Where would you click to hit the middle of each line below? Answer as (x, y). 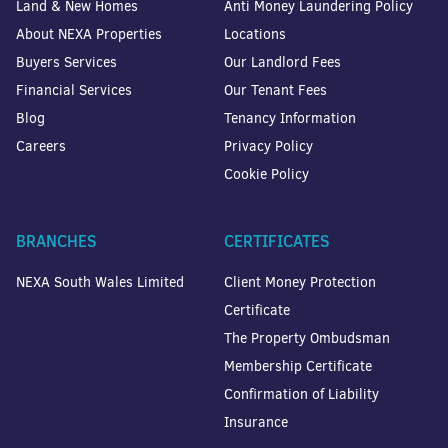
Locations (255, 34)
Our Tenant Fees (275, 90)
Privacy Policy (268, 146)
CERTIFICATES (277, 240)
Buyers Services (66, 62)
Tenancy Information (290, 118)
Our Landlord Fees (282, 62)
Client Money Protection (300, 282)
